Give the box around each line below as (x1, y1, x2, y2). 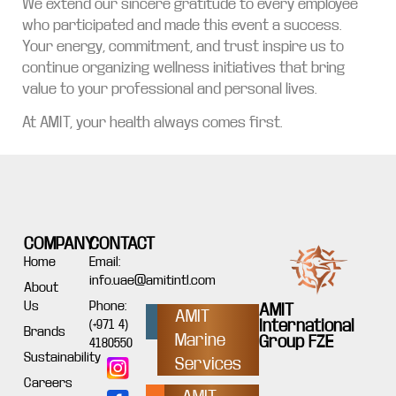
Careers (23, 376, 72, 391)
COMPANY (23, 234, 95, 254)
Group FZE (259, 331, 334, 351)
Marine (175, 330, 226, 349)
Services (175, 354, 242, 373)
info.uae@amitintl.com (89, 273, 217, 288)
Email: (89, 255, 121, 270)
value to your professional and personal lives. (22, 80, 317, 97)
